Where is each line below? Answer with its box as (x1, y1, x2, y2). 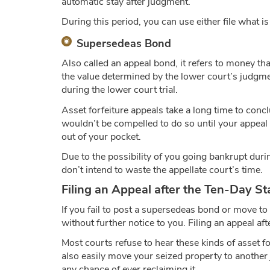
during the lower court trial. (61, 83, 178, 97)
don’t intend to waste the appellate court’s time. (61, 163, 263, 177)
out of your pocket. (61, 130, 141, 143)
